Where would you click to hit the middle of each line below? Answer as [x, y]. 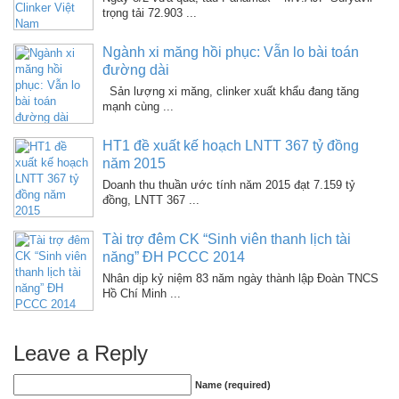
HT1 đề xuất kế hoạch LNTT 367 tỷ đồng [231, 146]
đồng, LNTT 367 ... [151, 200]
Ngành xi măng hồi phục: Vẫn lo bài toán [231, 52]
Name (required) [233, 385]
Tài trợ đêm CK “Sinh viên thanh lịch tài [227, 239]
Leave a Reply [81, 353]
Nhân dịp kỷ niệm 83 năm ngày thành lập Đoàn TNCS [240, 278]
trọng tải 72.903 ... [150, 13]
